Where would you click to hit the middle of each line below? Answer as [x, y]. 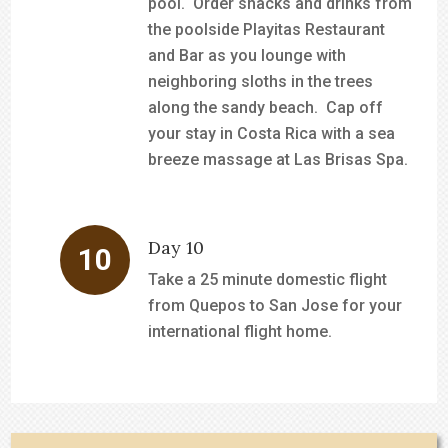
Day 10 [176, 247]
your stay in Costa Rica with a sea [272, 133]
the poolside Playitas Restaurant [267, 29]
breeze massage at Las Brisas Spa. [278, 159]
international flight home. [240, 331]
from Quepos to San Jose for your [275, 305]
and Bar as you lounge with [247, 55]
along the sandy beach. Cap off [266, 107]
